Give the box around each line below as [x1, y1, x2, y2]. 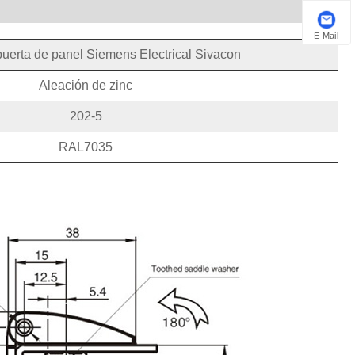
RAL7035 [59, 140, 113, 155]
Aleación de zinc [39, 78, 133, 93]
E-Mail [314, 30, 339, 40]
